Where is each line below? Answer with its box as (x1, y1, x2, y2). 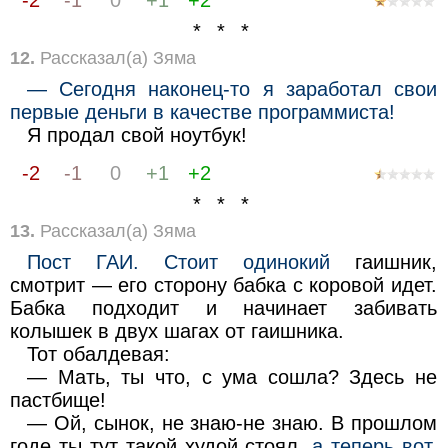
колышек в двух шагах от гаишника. (9, 319, 344, 342)
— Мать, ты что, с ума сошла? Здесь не (27, 365, 438, 388)
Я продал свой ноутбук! (27, 123, 248, 146)
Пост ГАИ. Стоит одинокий (27, 250, 331, 273)
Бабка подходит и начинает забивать (9, 296, 438, 319)
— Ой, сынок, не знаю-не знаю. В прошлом (27, 411, 438, 434)
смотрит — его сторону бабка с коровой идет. (9, 273, 438, 296)
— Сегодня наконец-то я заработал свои (27, 77, 438, 100)
